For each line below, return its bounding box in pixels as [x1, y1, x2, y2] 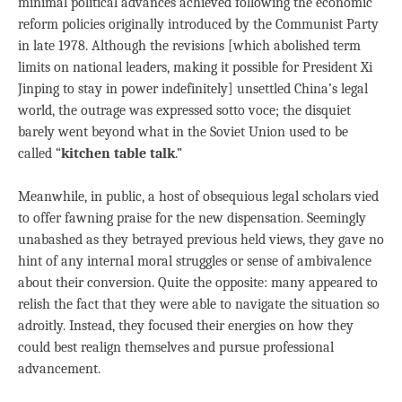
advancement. [18, 361, 100, 377]
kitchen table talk [61, 145, 175, 162]
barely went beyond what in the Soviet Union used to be [18, 124, 348, 140]
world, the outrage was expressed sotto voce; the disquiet [18, 102, 351, 118]
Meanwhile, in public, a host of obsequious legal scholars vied [18, 188, 379, 205]
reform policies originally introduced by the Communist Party [18, 16, 379, 32]
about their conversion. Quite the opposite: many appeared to [18, 275, 378, 291]
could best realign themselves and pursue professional [18, 339, 334, 355]
